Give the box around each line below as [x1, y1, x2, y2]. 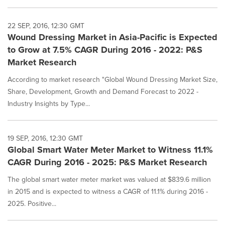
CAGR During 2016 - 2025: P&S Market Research [8, 156, 207, 169]
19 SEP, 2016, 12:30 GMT [8, 133, 83, 144]
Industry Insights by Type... [8, 98, 90, 109]
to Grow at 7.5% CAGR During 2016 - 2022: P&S [8, 43, 202, 56]
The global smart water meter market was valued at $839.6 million [8, 174, 211, 185]
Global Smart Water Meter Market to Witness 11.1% [8, 143, 213, 156]
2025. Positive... [8, 198, 56, 209]
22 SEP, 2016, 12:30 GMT [8, 21, 84, 31]
